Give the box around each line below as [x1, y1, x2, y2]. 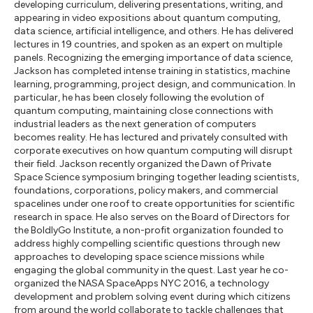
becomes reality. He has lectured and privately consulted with [14, 131, 288, 143]
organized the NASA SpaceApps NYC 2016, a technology [14, 277, 269, 289]
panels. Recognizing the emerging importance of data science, [14, 52, 293, 64]
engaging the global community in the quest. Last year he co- [14, 264, 289, 276]
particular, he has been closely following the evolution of [14, 92, 264, 103]
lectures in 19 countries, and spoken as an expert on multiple [14, 38, 282, 50]
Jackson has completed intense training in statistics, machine [14, 65, 290, 77]
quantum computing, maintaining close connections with [14, 105, 273, 117]
